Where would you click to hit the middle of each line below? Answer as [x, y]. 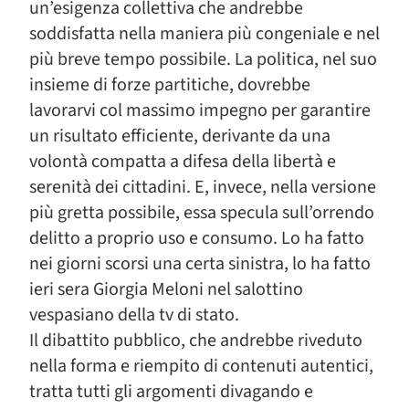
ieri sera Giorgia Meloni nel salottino [166, 289]
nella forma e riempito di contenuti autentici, [201, 366]
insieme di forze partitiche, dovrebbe [170, 85]
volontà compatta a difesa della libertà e [183, 162]
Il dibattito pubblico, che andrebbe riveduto [196, 341]
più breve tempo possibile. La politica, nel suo [203, 59]
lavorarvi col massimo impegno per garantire [200, 110]
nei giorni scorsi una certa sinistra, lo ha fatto [200, 264]
